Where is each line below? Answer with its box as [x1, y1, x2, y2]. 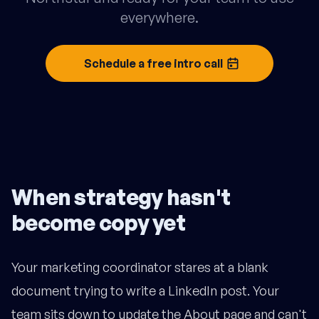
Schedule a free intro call [83, 56, 223, 71]
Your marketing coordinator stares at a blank [11, 259, 268, 276]
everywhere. [120, 9, 199, 27]
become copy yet [11, 209, 185, 236]
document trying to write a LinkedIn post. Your [11, 283, 279, 299]
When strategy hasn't [11, 184, 230, 211]
